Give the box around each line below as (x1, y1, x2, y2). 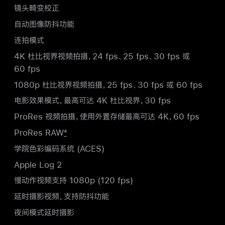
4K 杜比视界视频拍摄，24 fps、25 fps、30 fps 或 (14, 51, 190, 60)
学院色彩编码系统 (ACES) (14, 144, 104, 153)
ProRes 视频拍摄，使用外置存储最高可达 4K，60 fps (14, 112, 199, 121)
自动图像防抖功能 (14, 20, 74, 29)
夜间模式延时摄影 (14, 208, 74, 217)
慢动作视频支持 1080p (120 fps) (14, 176, 133, 185)
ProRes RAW (14, 128, 64, 137)
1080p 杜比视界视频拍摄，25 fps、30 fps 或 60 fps (14, 80, 202, 89)
